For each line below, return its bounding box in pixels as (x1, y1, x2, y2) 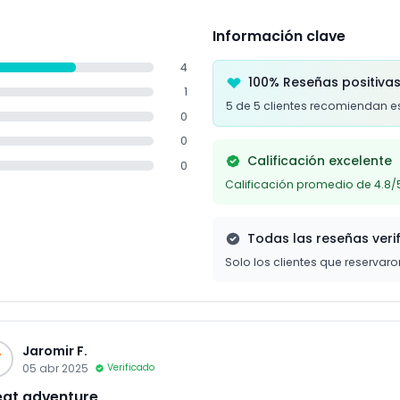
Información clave (212, 25, 346, 46)
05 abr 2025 (22, 360, 88, 376)
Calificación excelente (246, 151, 392, 170)
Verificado (107, 361, 154, 375)
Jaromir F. (22, 341, 87, 360)
